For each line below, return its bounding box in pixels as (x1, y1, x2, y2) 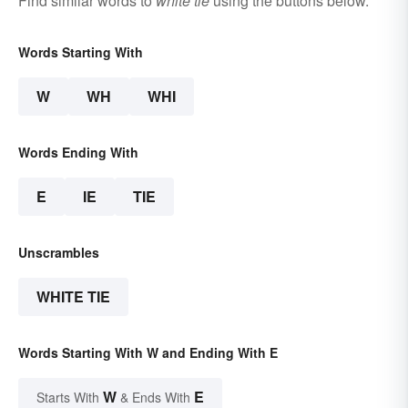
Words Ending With (18, 143, 138, 162)
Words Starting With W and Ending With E (18, 343, 278, 362)
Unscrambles (18, 243, 99, 262)
